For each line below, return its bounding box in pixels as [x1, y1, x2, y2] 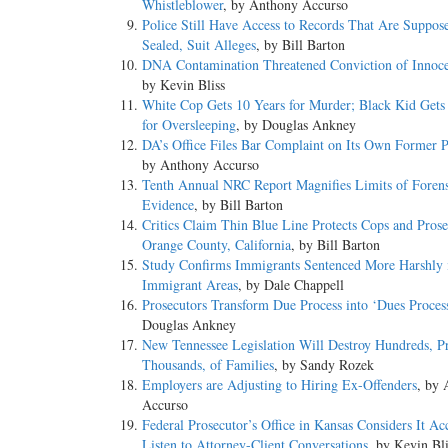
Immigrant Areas [142, 275, 238, 295]
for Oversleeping [142, 115, 236, 135]
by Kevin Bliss [142, 75, 225, 95]
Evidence [142, 195, 194, 215]
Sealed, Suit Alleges [142, 35, 256, 55]
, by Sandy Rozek [274, 355, 374, 375]
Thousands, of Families [142, 355, 274, 375]
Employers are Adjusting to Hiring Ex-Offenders [142, 375, 417, 395]
